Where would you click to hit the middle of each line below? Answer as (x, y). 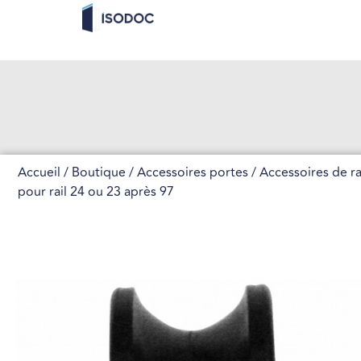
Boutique (99, 172)
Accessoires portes (193, 172)
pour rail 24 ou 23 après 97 (96, 192)
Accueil (39, 172)
